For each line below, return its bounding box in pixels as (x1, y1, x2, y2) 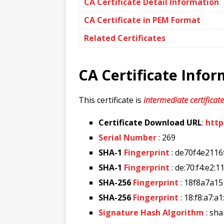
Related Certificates (84, 32, 165, 43)
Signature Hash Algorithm (98, 206, 204, 218)
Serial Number (98, 131, 156, 143)
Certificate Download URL (98, 116, 202, 128)
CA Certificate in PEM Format (84, 14, 200, 25)
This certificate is (78, 94, 143, 105)
